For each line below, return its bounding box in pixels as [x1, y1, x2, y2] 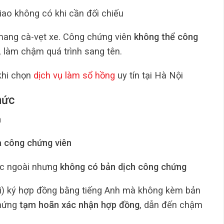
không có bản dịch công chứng [59, 161, 186, 172]
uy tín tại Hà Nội [115, 69, 183, 80]
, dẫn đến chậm [139, 199, 202, 210]
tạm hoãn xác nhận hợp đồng [19, 199, 139, 210]
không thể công [134, 31, 198, 42]
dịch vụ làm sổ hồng [33, 69, 115, 80]
